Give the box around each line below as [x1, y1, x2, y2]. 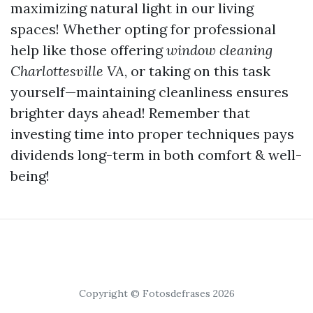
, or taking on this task [124, 62, 270, 80]
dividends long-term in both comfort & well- [10, 146, 302, 163]
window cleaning [166, 41, 272, 59]
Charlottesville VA [10, 62, 124, 80]
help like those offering [10, 41, 166, 59]
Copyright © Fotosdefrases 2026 [78, 287, 235, 300]
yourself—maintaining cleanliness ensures [10, 83, 289, 101]
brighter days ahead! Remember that [10, 104, 250, 122]
